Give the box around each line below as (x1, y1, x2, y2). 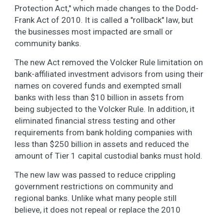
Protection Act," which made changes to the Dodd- (15, 3, 199, 13)
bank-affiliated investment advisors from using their (15, 69, 203, 79)
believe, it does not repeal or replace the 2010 (15, 204, 181, 215)
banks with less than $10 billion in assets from (15, 92, 184, 102)
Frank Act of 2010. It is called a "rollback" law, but (15, 15, 193, 25)
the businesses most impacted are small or (15, 26, 173, 36)
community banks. (15, 38, 81, 48)
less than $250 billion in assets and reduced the (15, 139, 189, 149)
